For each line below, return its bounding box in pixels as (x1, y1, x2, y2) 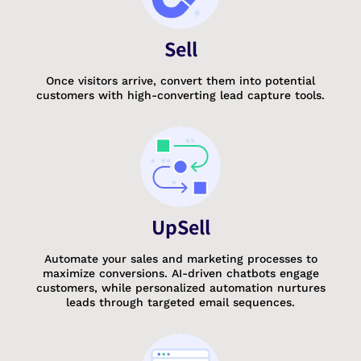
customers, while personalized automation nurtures (35, 280, 326, 294)
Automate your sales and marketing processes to (44, 251, 317, 265)
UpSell (151, 212, 210, 240)
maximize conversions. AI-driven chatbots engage (42, 266, 319, 280)
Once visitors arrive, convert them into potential (46, 73, 315, 87)
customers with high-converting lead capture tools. (36, 88, 325, 102)
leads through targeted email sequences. (66, 295, 295, 309)
